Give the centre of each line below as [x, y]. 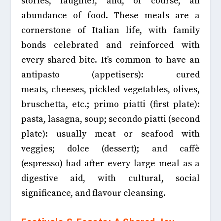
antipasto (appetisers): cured [110, 74]
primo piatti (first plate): [147, 104]
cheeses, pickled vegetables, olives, [124, 89]
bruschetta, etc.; [57, 104]
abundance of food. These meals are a [110, 15]
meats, [35, 89]
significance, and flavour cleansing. [94, 193]
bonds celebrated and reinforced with [110, 45]
